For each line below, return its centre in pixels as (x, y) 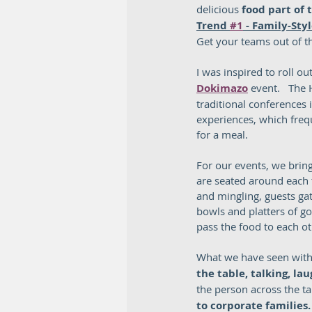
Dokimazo (222, 88)
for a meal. (225, 134)
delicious (219, 9)
